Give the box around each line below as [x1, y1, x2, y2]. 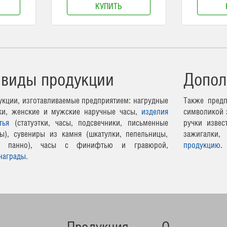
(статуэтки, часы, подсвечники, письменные [9, 117, 168, 128]
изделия [141, 106, 168, 117]
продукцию [183, 139, 220, 150]
